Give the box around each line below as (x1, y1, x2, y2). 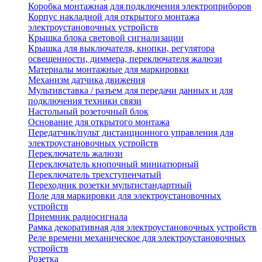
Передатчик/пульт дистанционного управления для (28, 127, 233, 138)
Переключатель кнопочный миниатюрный (28, 159, 199, 170)
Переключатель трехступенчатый (28, 170, 161, 180)
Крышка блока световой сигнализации (28, 33, 184, 43)
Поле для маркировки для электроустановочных (28, 191, 221, 201)
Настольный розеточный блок (28, 106, 149, 117)
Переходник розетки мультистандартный (28, 180, 192, 191)
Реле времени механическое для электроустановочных (28, 233, 246, 243)
